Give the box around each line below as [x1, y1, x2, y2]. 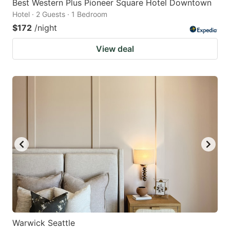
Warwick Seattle [12, 218, 75, 228]
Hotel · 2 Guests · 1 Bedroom [12, 9, 107, 18]
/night [34, 22, 57, 33]
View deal [96, 43, 134, 54]
